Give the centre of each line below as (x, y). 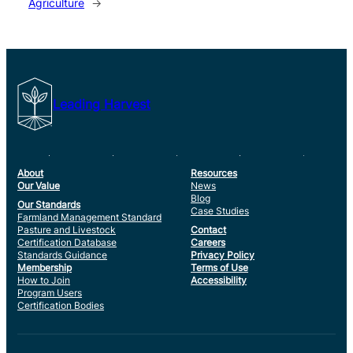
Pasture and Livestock (67, 230)
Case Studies (220, 211)
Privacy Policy (223, 255)
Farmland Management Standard (89, 217)
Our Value (39, 186)
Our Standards (49, 205)
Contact (208, 230)
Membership (45, 268)
